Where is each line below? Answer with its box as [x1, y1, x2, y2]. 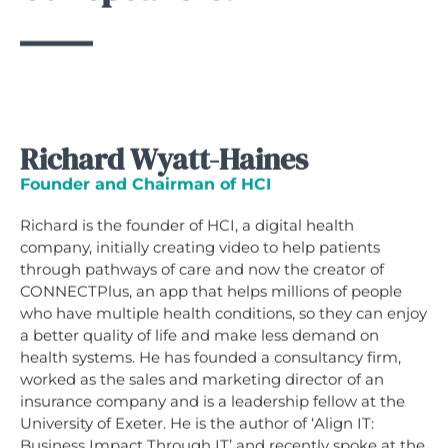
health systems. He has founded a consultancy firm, [20, 348, 401, 368]
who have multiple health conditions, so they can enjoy [20, 304, 427, 324]
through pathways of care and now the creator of [20, 260, 384, 280]
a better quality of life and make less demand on [20, 326, 379, 346]
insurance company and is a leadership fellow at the [20, 392, 405, 412]
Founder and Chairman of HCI [20, 175, 271, 195]
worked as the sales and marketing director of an [20, 370, 384, 390]
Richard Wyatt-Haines [20, 139, 308, 181]
